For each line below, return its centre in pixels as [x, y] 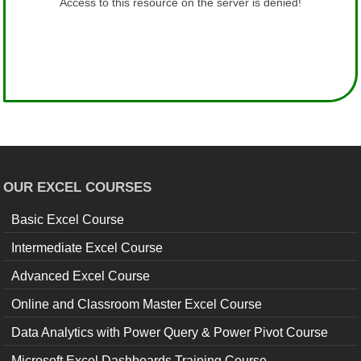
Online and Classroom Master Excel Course [137, 305]
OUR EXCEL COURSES [78, 188]
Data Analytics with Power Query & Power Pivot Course [170, 333]
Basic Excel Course [68, 220]
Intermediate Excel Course [87, 248]
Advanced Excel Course [81, 276]
